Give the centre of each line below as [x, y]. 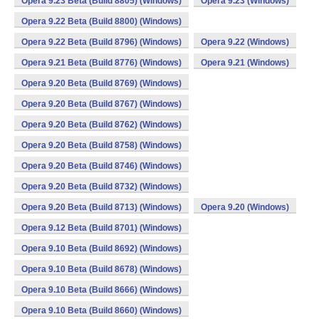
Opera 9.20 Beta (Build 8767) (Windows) [101, 104]
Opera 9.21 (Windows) [245, 63]
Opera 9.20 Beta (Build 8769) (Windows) [101, 83]
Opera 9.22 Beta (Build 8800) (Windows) [101, 21]
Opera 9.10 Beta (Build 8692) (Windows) [101, 249]
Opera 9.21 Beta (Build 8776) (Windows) [101, 63]
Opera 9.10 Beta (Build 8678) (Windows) [101, 269]
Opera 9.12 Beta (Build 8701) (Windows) [101, 228]
